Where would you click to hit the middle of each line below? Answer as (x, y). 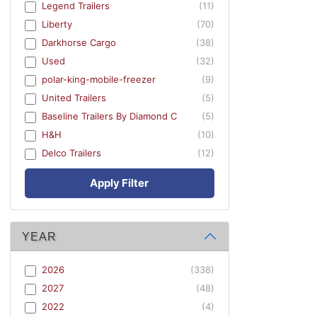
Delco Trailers (71, 153)
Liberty (57, 24)
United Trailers (74, 98)
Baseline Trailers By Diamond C (109, 116)
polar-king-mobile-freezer (99, 80)
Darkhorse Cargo (79, 43)
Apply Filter (120, 183)
